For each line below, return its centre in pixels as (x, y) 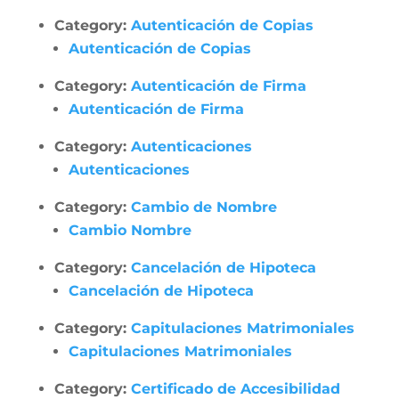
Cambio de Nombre (204, 207)
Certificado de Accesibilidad (235, 389)
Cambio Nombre (130, 230)
